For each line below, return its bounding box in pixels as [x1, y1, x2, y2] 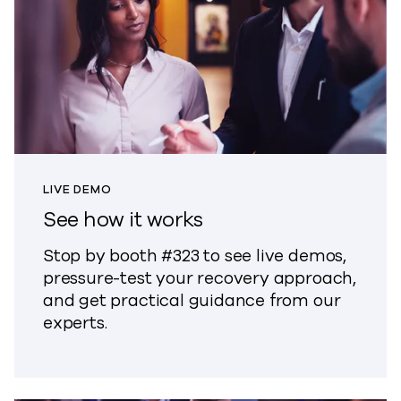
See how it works [43, 205, 203, 234]
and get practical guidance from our [43, 288, 341, 312]
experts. [43, 311, 107, 335]
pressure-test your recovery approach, [43, 266, 356, 290]
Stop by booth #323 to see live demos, [43, 243, 346, 268]
